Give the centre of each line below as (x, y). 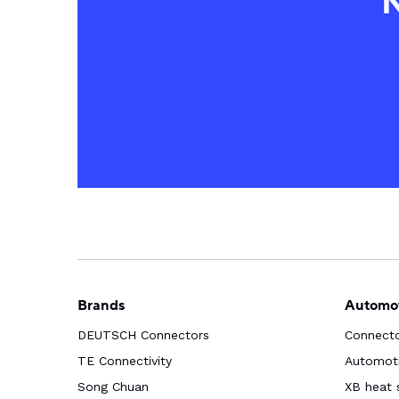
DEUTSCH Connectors (143, 334)
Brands (101, 305)
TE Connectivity (125, 360)
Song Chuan (113, 386)
